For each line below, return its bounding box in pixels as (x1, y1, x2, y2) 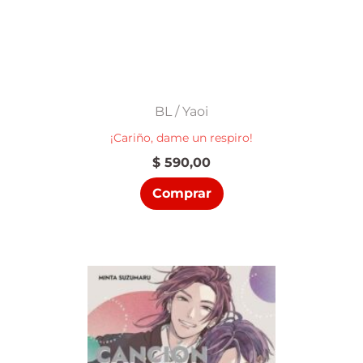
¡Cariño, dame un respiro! (110, 130, 253, 144)
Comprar (152, 185, 211, 201)
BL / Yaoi (155, 104, 208, 120)
